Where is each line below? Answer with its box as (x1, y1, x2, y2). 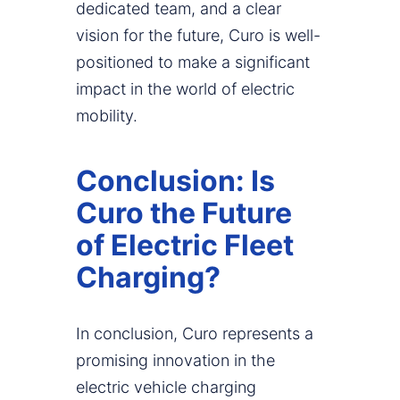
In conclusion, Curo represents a (76, 324, 313, 344)
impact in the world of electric (76, 79, 295, 99)
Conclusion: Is (76, 163, 275, 199)
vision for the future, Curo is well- (76, 26, 321, 46)
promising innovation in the (76, 351, 275, 371)
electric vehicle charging (76, 378, 256, 397)
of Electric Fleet (76, 228, 294, 263)
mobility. (76, 106, 137, 126)
